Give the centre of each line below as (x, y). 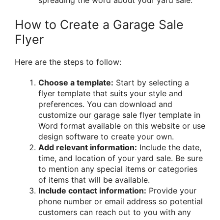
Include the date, (169, 147)
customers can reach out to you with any (115, 212)
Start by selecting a (151, 82)
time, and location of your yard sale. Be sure (121, 158)
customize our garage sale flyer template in (119, 115)
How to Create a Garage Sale (99, 25)
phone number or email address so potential (121, 201)
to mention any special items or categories (118, 169)
